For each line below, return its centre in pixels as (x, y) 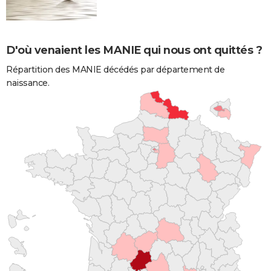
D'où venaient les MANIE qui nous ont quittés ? (134, 50)
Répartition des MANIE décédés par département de (115, 69)
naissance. (28, 83)
